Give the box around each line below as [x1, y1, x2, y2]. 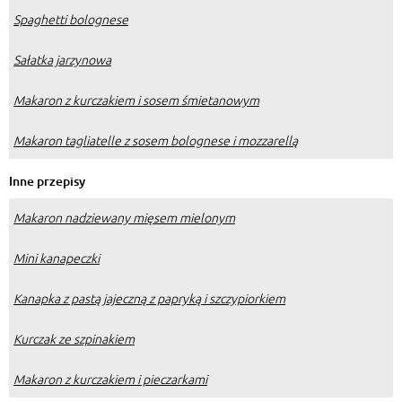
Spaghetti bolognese [13, 9, 128, 28]
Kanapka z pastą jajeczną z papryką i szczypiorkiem [13, 288, 285, 307]
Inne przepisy [9, 171, 85, 189]
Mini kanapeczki [13, 248, 100, 267]
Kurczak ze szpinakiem [13, 328, 135, 347]
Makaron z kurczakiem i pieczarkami [13, 369, 207, 388]
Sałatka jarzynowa [13, 49, 111, 68]
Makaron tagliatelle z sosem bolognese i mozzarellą [13, 130, 298, 149]
